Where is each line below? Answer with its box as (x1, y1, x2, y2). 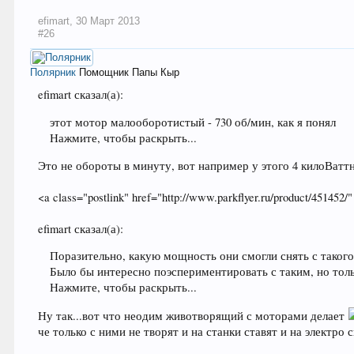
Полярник (30, 66, 77, 79)
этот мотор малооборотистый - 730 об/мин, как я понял (50, 114, 337, 130)
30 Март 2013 (76, 15, 141, 28)
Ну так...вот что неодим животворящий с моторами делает (38, 307, 348, 323)
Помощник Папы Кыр (79, 66, 180, 79)
